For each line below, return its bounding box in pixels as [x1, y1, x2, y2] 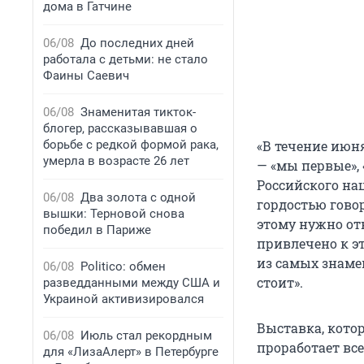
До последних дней [80, 36, 194, 50]
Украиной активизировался [43, 292, 204, 306]
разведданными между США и [43, 275, 220, 290]
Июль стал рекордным [80, 328, 212, 343]
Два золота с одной [80, 190, 196, 205]
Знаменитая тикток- [80, 105, 196, 119]
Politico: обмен [80, 259, 166, 274]
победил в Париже [43, 223, 151, 237]
